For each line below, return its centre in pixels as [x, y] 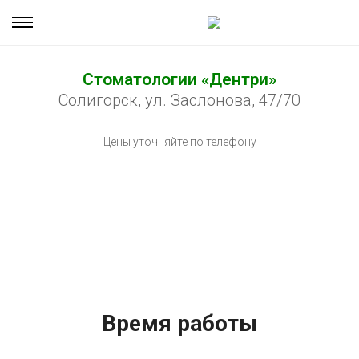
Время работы [179, 323]
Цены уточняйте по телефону [179, 142]
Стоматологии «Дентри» [179, 79]
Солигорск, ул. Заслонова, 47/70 [179, 100]
